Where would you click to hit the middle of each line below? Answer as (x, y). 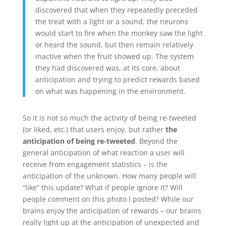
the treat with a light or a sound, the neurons (111, 21)
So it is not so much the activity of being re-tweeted (109, 118)
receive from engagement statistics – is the (95, 164)
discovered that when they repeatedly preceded (116, 10)
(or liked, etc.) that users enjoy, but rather (94, 129)
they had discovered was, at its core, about (107, 68)
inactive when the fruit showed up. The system (114, 56)
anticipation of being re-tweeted (79, 141)
